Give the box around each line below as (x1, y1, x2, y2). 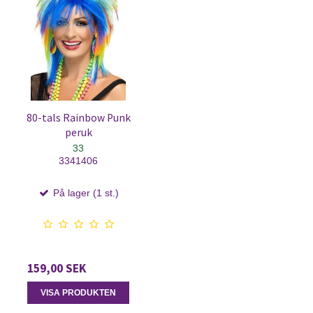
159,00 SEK (27, 260, 86, 276)
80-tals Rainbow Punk (26, 110, 131, 124)
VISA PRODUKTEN (41, 287, 116, 298)
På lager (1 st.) (50, 187, 119, 198)
